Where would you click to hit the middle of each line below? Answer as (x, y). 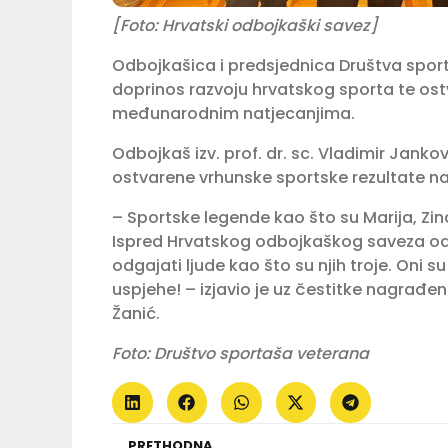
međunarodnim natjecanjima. (233, 114)
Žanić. (136, 314)
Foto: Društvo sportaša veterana (240, 354)
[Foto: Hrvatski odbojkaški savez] (245, 26)
